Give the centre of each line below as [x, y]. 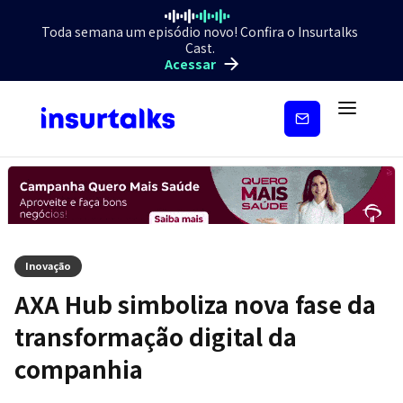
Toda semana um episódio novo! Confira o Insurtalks [200, 31]
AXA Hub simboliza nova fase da [195, 303]
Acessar [190, 63]
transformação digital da [156, 336]
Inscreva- [302, 109]
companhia [79, 368]
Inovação [48, 265]
